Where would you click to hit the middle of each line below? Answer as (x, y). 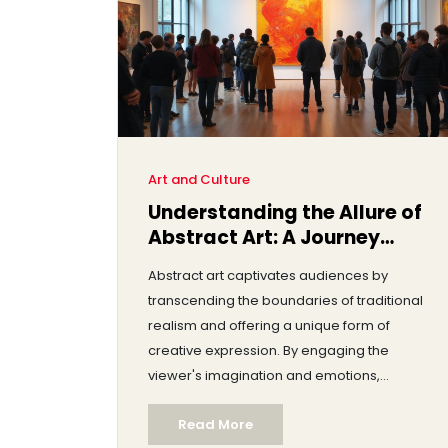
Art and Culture (199, 179)
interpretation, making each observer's (275, 425)
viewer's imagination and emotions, (264, 375)
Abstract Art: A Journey (264, 237)
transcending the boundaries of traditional (285, 300)
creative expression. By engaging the (268, 350)
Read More (215, 424)
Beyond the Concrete (253, 262)
